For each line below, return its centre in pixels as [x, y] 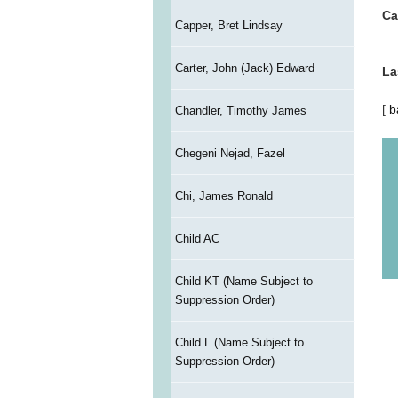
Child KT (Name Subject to [243, 282]
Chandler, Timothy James [240, 111]
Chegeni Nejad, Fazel [230, 154]
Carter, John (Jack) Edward [244, 68]
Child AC [197, 239]
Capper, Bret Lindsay [228, 26]
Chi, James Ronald [223, 196]
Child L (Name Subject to [239, 343]
